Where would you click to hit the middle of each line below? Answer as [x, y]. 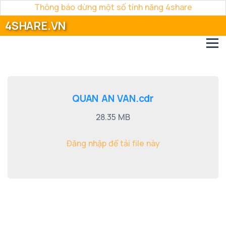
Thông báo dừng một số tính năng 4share [113, 7]
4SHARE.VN [36, 26]
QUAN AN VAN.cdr [113, 98]
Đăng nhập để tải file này [113, 143]
